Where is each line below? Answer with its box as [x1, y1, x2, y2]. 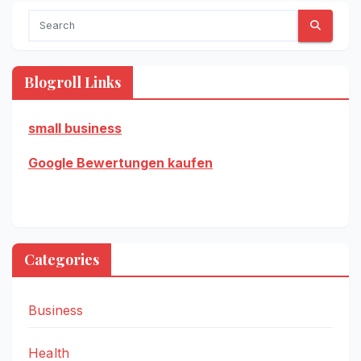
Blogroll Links [24, 72, 121, 92]
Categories [24, 250, 99, 270]
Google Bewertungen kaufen [28, 154, 213, 171]
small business [28, 119, 122, 136]
